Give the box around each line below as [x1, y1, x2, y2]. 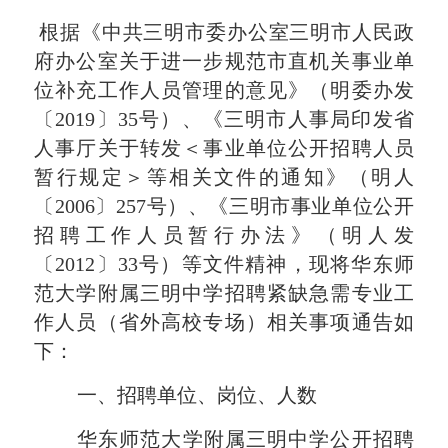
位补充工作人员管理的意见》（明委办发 [34, 78, 414, 101]
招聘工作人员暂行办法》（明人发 [34, 223, 414, 246]
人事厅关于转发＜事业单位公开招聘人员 [34, 136, 414, 159]
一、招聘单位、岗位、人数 [76, 383, 317, 406]
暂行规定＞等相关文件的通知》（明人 [34, 165, 414, 188]
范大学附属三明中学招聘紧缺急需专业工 [34, 281, 414, 304]
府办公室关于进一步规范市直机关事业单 [34, 49, 414, 72]
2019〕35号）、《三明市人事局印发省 [55, 107, 414, 130]
